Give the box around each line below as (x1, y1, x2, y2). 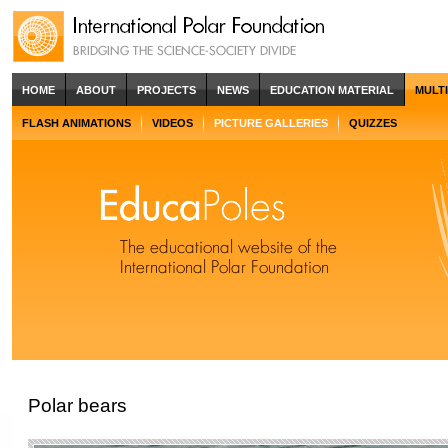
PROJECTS (137, 83, 196, 96)
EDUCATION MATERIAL (270, 83, 394, 96)
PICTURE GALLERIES (214, 116, 328, 129)
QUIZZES (349, 116, 397, 129)
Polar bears (28, 394, 127, 416)
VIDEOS (152, 116, 193, 129)
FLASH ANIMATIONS (22, 116, 131, 129)
